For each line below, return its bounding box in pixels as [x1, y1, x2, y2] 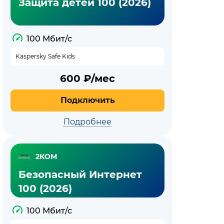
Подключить [60, 95, 115, 105]
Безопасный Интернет [18, 168, 142, 180]
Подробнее [63, 117, 111, 126]
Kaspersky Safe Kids [15, 52, 75, 60]
